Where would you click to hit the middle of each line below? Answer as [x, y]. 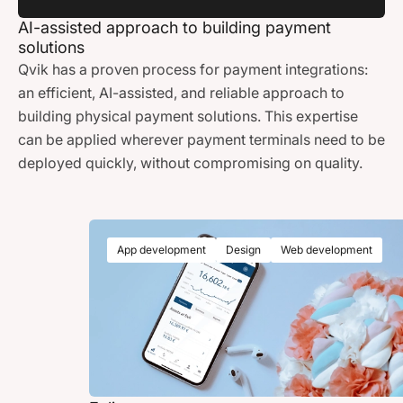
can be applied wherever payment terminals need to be [201, 140]
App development [161, 250]
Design [243, 250]
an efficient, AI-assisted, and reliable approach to [181, 93]
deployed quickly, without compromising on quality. [190, 163]
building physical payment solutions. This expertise [188, 116]
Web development [326, 250]
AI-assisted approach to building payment [175, 28]
